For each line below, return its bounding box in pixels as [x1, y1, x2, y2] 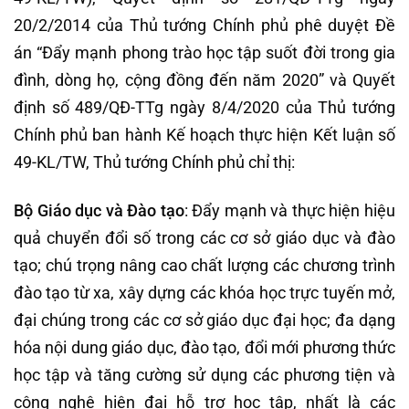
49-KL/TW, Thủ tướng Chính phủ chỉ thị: [14, 152, 295, 172]
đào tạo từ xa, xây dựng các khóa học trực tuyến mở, [14, 283, 395, 303]
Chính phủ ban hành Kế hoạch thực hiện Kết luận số [14, 124, 395, 144]
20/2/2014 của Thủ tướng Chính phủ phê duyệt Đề [14, 15, 395, 35]
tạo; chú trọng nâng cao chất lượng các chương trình [14, 256, 395, 276]
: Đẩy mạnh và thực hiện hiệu [184, 201, 396, 221]
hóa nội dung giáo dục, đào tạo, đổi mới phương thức [14, 338, 395, 358]
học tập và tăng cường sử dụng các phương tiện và [14, 365, 395, 385]
